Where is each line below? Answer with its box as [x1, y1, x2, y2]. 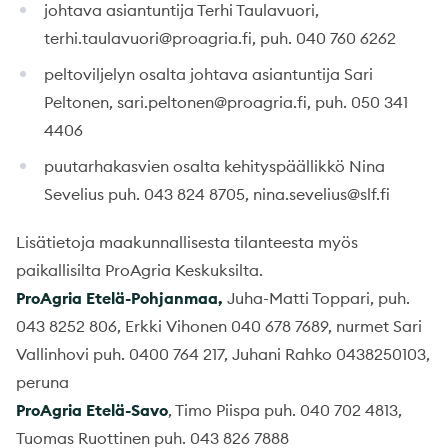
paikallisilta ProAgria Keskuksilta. [16, 259, 263, 280]
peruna [16, 371, 69, 392]
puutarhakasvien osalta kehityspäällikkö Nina [44, 155, 385, 176]
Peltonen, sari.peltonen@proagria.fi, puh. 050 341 [44, 91, 408, 112]
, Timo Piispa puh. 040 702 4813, [168, 399, 402, 420]
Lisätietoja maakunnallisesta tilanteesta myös [16, 231, 358, 252]
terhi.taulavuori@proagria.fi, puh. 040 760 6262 [44, 27, 396, 48]
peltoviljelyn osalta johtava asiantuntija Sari [44, 63, 373, 84]
